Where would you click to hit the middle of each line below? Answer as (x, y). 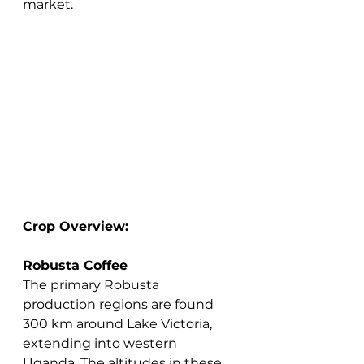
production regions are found (120, 304)
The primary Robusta (93, 284)
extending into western (102, 343)
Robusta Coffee (75, 265)
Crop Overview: (76, 226)
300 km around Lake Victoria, (119, 323)
